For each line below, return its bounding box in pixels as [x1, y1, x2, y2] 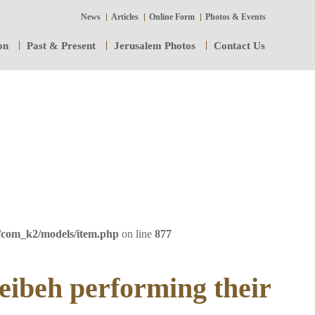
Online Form [149, 12, 195, 22]
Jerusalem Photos [114, 39, 195, 51]
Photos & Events [205, 12, 266, 22]
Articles [111, 12, 139, 22]
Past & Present [27, 39, 96, 51]
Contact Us [214, 39, 265, 51]
